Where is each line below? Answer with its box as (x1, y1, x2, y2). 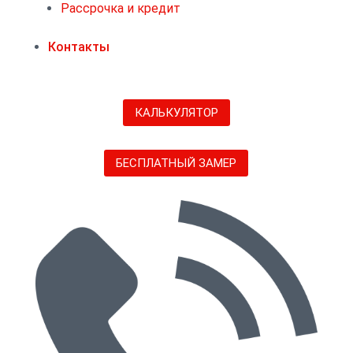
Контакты (47, 39, 110, 54)
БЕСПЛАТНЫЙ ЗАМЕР (116, 155, 237, 170)
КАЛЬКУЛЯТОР (134, 105, 218, 120)
